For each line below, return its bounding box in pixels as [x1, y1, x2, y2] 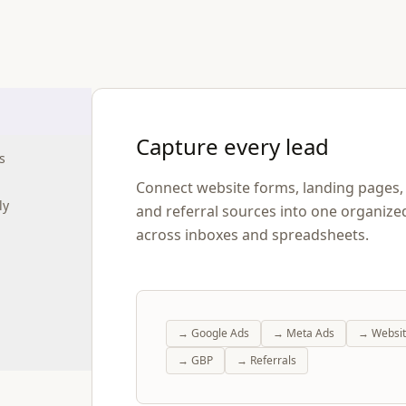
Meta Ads [286, 325, 335, 341]
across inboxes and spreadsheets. [136, 225, 370, 245]
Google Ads [191, 325, 250, 341]
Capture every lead [136, 131, 330, 161]
